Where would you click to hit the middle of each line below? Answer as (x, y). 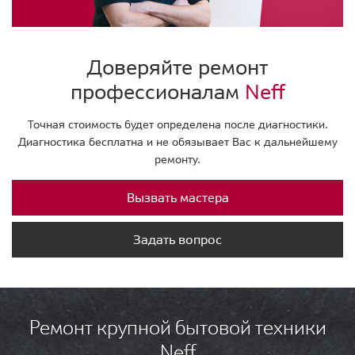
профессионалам (157, 92)
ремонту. (177, 160)
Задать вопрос (177, 240)
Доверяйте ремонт (177, 67)
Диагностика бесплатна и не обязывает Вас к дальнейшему (177, 142)
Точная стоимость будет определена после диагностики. (177, 125)
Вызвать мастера (177, 198)
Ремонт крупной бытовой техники (177, 328)
